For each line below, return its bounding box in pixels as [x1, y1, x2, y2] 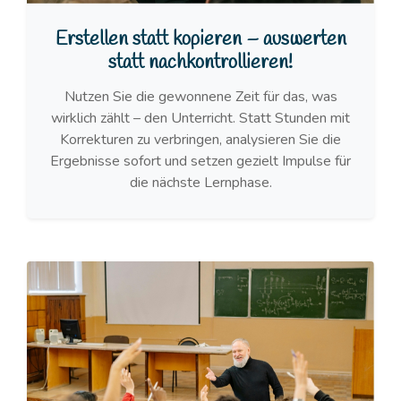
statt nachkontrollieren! [108, 49, 293, 76]
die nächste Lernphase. [129, 172, 272, 192]
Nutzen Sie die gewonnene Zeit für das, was [64, 86, 337, 107]
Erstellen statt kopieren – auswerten [55, 26, 346, 53]
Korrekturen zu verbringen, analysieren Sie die [60, 129, 341, 149]
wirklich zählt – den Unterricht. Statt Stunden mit [51, 107, 350, 128]
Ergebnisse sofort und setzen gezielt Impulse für [50, 150, 351, 171]
